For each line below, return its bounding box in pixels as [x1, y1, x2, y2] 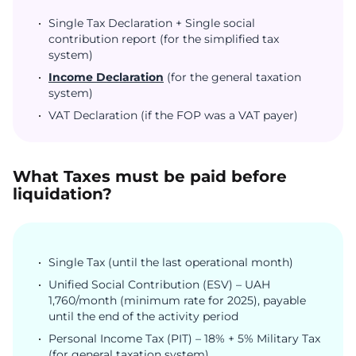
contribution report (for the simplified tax [48, 32, 279, 47]
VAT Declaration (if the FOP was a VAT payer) [48, 108, 298, 123]
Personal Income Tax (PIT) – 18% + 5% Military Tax [48, 331, 320, 346]
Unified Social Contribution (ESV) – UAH [48, 277, 270, 292]
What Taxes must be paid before [13, 167, 287, 187]
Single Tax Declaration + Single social [48, 16, 255, 31]
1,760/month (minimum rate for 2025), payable [48, 293, 306, 308]
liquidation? [13, 184, 112, 204]
